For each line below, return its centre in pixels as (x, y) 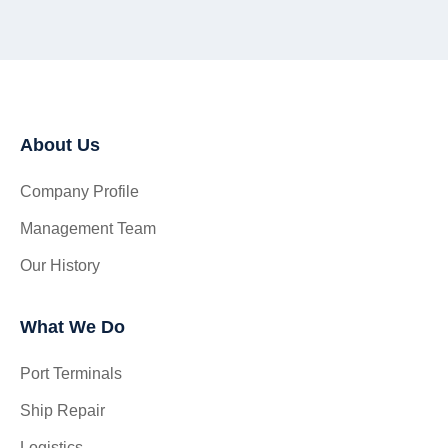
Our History (60, 266)
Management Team (88, 229)
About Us (60, 145)
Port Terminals (71, 374)
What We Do (72, 327)
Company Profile (79, 192)
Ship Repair (62, 411)
